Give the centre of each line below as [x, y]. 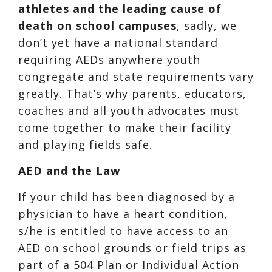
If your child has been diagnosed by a [127, 196]
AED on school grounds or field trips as [132, 247]
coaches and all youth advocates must [129, 110]
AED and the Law [69, 170]
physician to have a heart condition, [123, 213]
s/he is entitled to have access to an [123, 230]
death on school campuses [97, 25]
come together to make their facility [125, 127]
